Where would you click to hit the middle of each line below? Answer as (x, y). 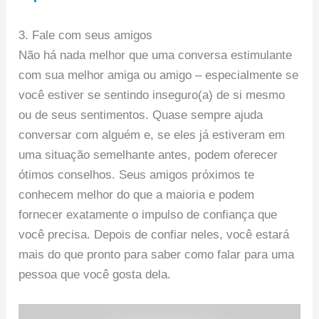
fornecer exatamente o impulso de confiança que (148, 214)
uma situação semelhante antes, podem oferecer (148, 155)
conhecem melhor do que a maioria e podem (137, 194)
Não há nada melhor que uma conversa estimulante (156, 55)
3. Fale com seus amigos (86, 35)
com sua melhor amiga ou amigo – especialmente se (159, 75)
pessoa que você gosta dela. (95, 274)
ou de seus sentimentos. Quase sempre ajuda (141, 115)
